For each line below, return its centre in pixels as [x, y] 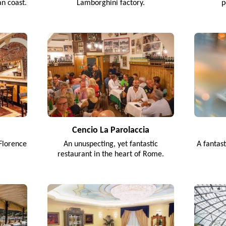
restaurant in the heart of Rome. [111, 154]
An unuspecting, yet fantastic [111, 144]
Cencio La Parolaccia [111, 130]
